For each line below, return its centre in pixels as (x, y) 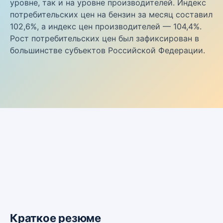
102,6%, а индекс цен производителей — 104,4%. (106, 26)
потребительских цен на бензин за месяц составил (111, 14)
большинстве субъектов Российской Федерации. (108, 50)
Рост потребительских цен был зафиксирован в (105, 38)
